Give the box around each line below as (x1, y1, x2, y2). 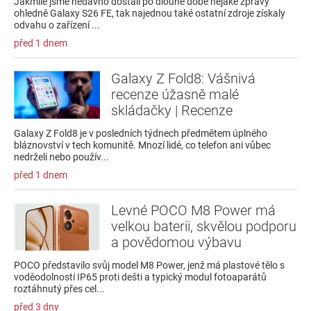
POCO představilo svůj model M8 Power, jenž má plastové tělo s (14, 260, 285, 271)
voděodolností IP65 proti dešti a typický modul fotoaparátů (14, 271, 267, 283)
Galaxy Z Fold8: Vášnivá (111, 70, 255, 87)
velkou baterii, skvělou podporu (111, 218, 296, 235)
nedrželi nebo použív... (14, 151, 109, 163)
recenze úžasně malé (111, 86, 239, 103)
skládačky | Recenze (111, 102, 233, 119)
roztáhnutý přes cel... (14, 283, 105, 295)
